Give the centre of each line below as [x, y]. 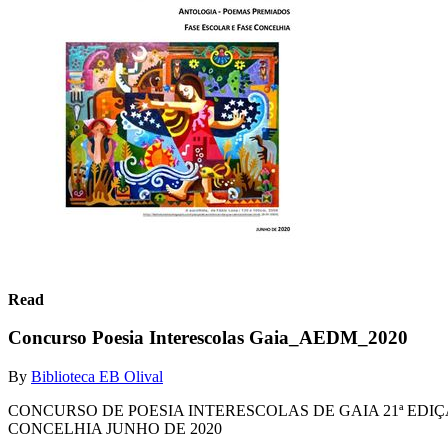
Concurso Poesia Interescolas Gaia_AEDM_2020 [208, 338]
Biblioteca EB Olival [97, 376]
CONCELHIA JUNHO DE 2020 [115, 428]
